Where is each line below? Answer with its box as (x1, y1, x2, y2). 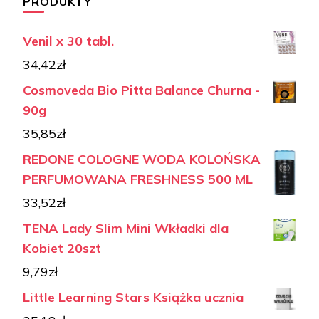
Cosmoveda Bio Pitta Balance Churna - (23, 82, 260, 99)
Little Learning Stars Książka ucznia (23, 289, 244, 306)
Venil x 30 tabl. (23, 33, 114, 50)
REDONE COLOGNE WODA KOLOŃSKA (23, 151, 261, 168)
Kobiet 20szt (23, 240, 101, 257)
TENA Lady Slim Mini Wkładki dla (23, 220, 229, 237)
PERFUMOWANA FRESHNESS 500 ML (23, 171, 253, 188)
